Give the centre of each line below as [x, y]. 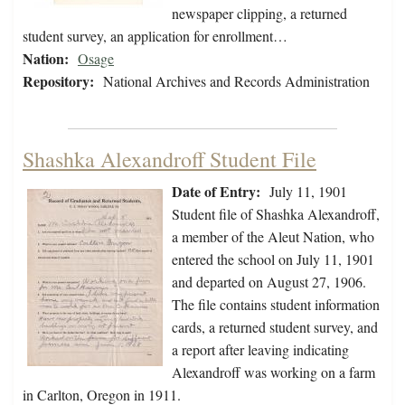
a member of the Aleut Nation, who [273, 237]
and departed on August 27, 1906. [269, 282]
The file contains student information [276, 305]
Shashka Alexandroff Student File [170, 160]
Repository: [58, 81]
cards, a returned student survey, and [275, 327]
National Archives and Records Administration [236, 81]
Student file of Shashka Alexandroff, [276, 214]
